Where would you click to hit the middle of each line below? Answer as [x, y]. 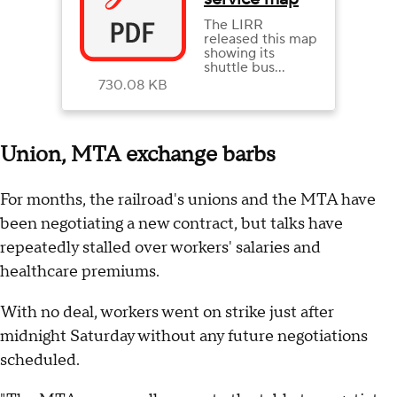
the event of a [248, 96]
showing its [239, 54]
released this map [261, 39]
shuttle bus [239, 68]
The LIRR [234, 25]
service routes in [256, 82]
